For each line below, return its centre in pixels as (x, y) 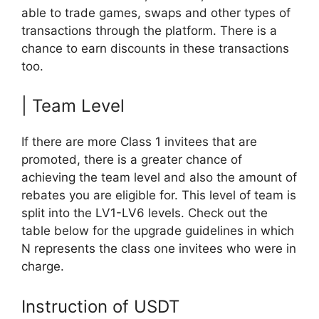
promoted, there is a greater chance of (132, 160)
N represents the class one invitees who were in (159, 249)
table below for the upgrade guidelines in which (158, 231)
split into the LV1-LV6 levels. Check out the (145, 213)
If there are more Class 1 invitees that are (139, 142)
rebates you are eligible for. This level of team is (159, 195)
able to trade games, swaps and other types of (156, 12)
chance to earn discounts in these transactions (155, 48)
